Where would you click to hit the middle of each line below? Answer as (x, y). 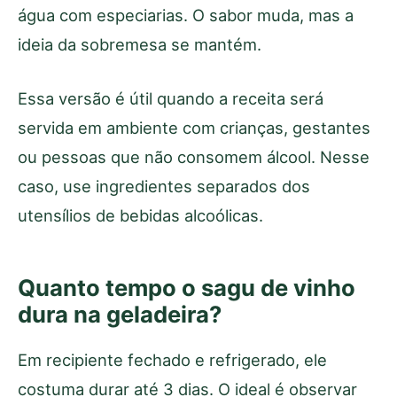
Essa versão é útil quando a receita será (171, 98)
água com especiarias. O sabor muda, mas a (186, 15)
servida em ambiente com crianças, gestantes (194, 127)
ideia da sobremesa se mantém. (140, 44)
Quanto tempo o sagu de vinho (187, 287)
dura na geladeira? (120, 314)
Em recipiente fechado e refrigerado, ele (172, 359)
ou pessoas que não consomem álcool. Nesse (194, 156)
